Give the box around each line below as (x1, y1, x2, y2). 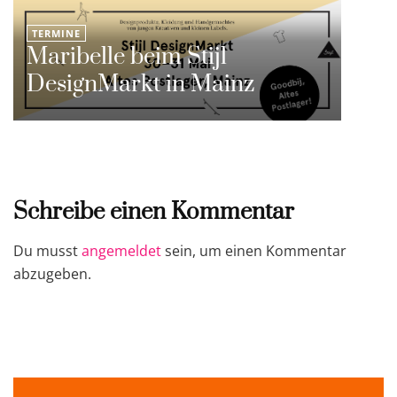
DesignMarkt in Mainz (27, 70, 254, 100)
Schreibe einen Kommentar (13, 198, 294, 228)
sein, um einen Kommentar (161, 241, 346, 261)
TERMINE (32, 27, 81, 41)
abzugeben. (13, 264, 91, 284)
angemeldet (82, 241, 161, 261)
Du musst (13, 241, 82, 261)
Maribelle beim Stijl (27, 43, 227, 73)
